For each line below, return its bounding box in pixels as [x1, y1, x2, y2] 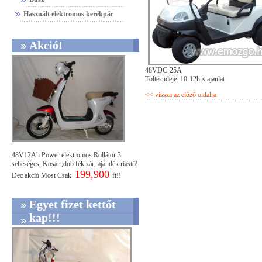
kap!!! [29, 211, 60, 224]
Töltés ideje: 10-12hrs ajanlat [145, 75, 225, 84]
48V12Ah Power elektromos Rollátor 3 [12, 151, 121, 160]
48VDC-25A [145, 66, 182, 75]
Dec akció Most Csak [12, 171, 75, 180]
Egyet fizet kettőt [29, 197, 116, 211]
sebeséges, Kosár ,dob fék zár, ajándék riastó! [12, 160, 138, 168]
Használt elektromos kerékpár [23, 9, 113, 18]
